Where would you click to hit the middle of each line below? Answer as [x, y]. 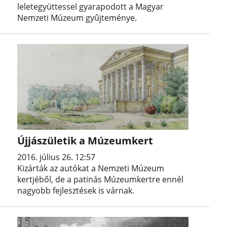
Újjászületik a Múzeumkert [85, 140]
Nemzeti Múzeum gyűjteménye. [77, 17]
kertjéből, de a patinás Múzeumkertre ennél [101, 179]
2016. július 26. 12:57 [56, 157]
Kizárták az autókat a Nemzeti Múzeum [91, 168]
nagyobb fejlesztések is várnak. [76, 190]
